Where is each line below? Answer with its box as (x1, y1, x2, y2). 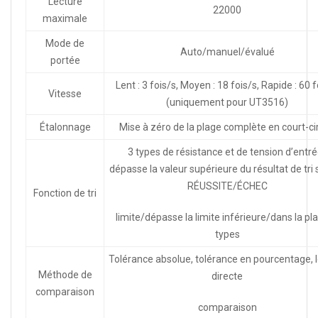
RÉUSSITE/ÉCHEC (187, 180, 268, 192)
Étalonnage (39, 121, 91, 133)
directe (212, 270, 243, 282)
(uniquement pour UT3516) (166, 96, 288, 108)
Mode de (45, 37, 84, 49)
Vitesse (48, 87, 82, 99)
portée (50, 54, 80, 66)
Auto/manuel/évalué (180, 45, 275, 57)
